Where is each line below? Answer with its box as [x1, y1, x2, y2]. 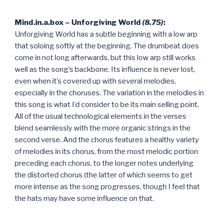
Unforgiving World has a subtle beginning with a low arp [15, 29, 197, 39]
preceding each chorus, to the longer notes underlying [15, 158, 194, 168]
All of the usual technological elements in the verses [15, 111, 186, 121]
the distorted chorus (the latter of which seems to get [15, 170, 193, 179]
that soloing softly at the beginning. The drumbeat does [15, 41, 199, 50]
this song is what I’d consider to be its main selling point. [15, 100, 199, 109]
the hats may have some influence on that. [15, 194, 154, 203]
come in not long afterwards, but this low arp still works [15, 53, 196, 62]
